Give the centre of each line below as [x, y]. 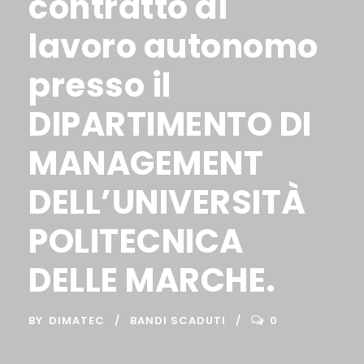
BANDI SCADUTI [178, 321]
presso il [100, 85]
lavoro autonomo [173, 46]
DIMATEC [77, 321]
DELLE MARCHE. [152, 280]
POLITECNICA [136, 241]
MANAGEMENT [146, 163]
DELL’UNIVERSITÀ [167, 202]
